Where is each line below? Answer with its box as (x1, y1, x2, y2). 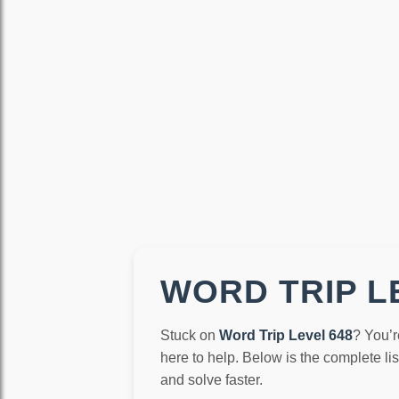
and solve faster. (160, 371, 264, 387)
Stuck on (160, 327, 220, 343)
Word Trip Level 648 (219, 327, 354, 343)
